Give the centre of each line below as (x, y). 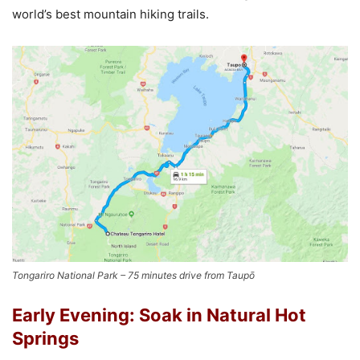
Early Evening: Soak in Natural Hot (159, 315)
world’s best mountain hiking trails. (110, 14)
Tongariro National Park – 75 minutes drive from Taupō (133, 275)
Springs (45, 338)
